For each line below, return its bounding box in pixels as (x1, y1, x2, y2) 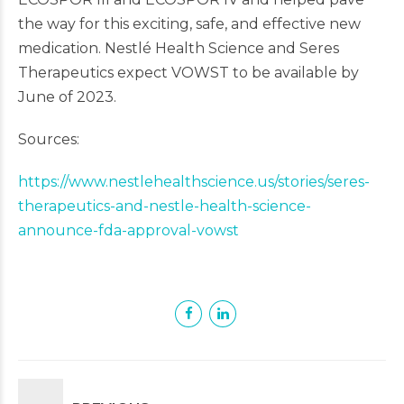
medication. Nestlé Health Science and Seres (18, 40, 339, 58)
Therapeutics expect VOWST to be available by (18, 64, 359, 82)
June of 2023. (18, 88, 116, 106)
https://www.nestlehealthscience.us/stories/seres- (18, 173, 370, 191)
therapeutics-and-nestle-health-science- (18, 197, 311, 216)
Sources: (18, 131, 79, 149)
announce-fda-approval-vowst (18, 222, 239, 240)
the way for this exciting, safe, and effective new (18, 15, 361, 33)
